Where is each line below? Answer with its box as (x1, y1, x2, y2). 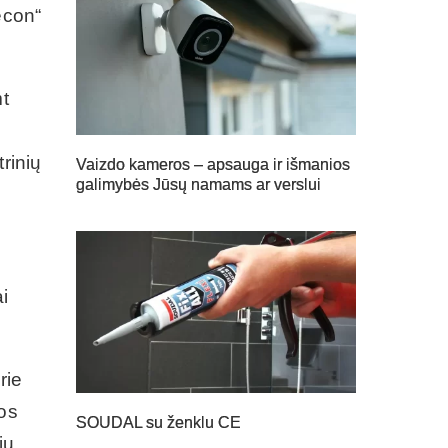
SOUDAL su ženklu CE (76, 414, 241, 432)
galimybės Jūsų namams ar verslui (76, 175, 321, 193)
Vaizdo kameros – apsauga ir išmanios (76, 155, 350, 173)
